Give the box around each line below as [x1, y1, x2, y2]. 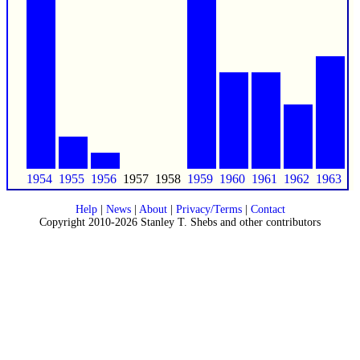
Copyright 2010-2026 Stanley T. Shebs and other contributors [39, 215, 321, 228]
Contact [250, 202, 285, 215]
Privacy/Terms [175, 202, 242, 215]
